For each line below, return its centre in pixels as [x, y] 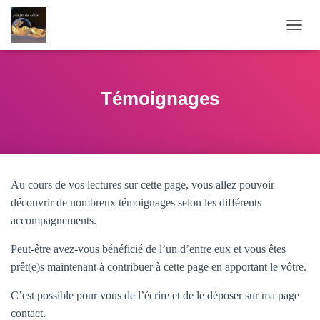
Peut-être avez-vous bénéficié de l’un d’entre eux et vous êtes [148, 249]
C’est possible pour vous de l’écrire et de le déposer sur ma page [155, 295]
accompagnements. [54, 220]
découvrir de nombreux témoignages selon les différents [136, 202]
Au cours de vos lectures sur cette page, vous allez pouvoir [142, 185]
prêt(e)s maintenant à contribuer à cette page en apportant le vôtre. [159, 267]
